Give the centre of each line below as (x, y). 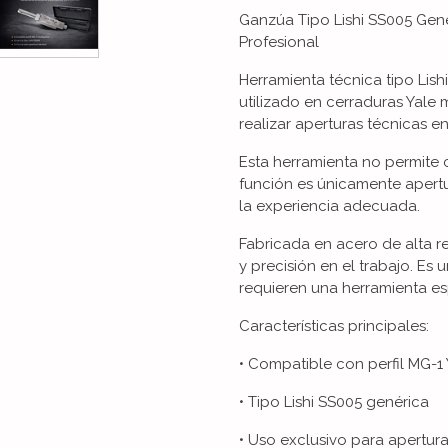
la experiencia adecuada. (329, 206)
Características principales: (334, 326)
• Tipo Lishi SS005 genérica (334, 402)
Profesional (279, 42)
